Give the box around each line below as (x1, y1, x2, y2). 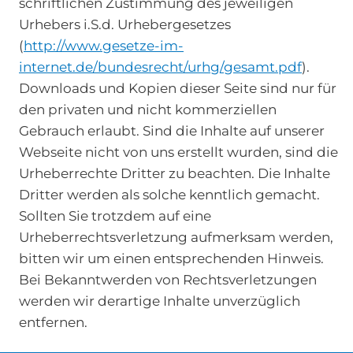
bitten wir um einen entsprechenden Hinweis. (19, 251, 324, 266)
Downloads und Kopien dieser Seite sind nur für (19, 80, 336, 96)
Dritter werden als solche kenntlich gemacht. (19, 187, 320, 203)
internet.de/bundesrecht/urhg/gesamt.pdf (19, 59, 302, 75)
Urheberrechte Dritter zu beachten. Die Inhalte (19, 165, 330, 181)
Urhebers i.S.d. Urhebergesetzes (19, 17, 231, 32)
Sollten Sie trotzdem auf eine (19, 208, 211, 224)
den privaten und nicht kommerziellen (19, 102, 277, 117)
